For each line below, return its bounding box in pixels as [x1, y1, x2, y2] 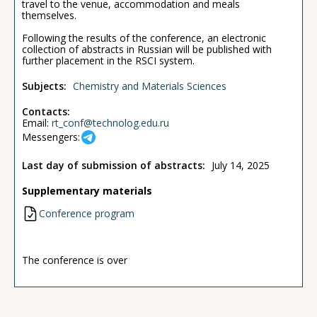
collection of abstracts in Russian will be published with [22, 42, 272, 56]
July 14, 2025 [212, 158, 270, 172]
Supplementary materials [22, 183, 152, 197]
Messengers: [22, 129, 80, 144]
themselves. [22, 8, 76, 22]
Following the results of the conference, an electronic [22, 30, 266, 45]
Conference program [39, 206, 134, 220]
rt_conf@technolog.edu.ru [52, 115, 169, 129]
